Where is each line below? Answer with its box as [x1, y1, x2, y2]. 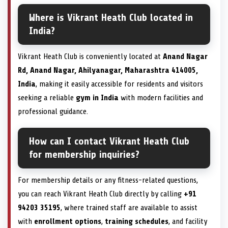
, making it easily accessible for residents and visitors [36, 79, 203, 89]
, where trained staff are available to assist [61, 203, 197, 213]
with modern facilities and [119, 93, 203, 103]
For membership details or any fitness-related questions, [18, 176, 198, 185]
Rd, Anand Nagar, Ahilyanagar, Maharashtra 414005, [18, 66, 198, 75]
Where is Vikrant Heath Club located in [29, 12, 193, 24]
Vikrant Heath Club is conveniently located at [18, 52, 163, 62]
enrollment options [34, 217, 101, 226]
